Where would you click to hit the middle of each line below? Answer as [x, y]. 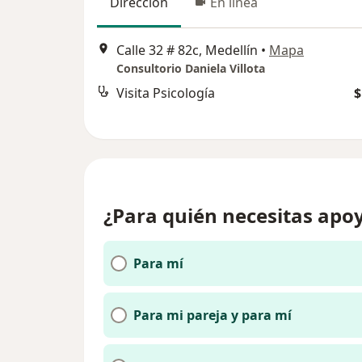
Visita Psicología [166, 93]
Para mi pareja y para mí [213, 315]
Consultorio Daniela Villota [191, 69]
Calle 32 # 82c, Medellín [187, 51]
